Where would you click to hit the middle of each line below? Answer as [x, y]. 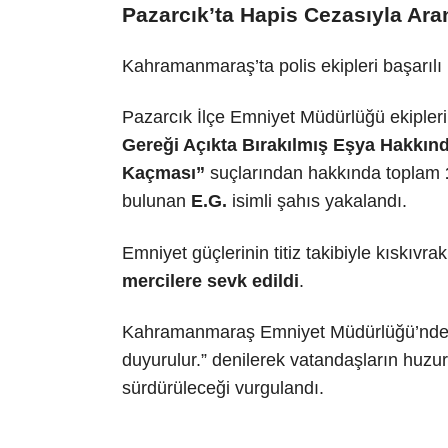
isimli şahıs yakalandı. [317, 201]
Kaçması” [163, 173]
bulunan [156, 201]
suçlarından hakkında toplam [325, 173]
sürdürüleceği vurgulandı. [223, 388]
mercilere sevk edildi [210, 280]
